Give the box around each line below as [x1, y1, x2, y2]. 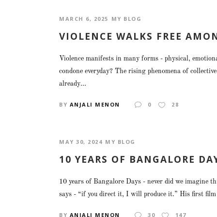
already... [59, 80, 86, 87]
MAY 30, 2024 [59, 138, 102, 145]
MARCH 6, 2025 [59, 15, 108, 22]
